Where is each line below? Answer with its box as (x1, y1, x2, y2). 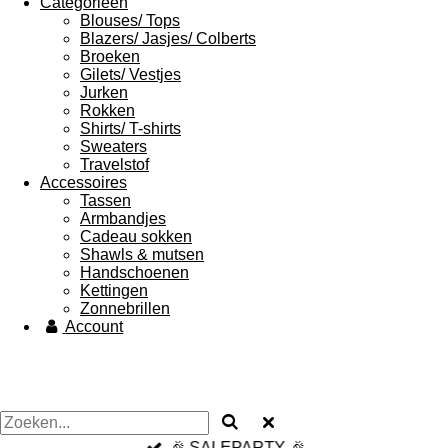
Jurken (80, 84, 128, 101)
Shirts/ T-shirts (80, 120, 181, 137)
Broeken (80, 48, 140, 65)
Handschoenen (80, 264, 189, 281)
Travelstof (80, 156, 149, 173)
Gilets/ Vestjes (80, 66, 181, 83)
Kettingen (80, 282, 148, 299)
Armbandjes (80, 210, 166, 227)
